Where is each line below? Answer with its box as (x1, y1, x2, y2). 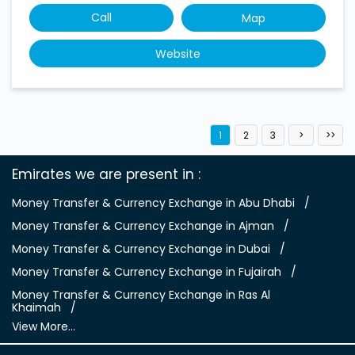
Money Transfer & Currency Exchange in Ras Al (12, 286, 270, 303)
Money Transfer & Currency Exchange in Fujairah (12, 263, 281, 280)
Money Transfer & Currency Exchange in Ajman (12, 217, 274, 234)
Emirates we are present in (12, 164, 194, 184)
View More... (12, 318, 75, 334)
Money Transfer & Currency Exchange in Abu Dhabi (12, 194, 295, 211)
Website (155, 45, 200, 62)
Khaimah (12, 299, 61, 315)
